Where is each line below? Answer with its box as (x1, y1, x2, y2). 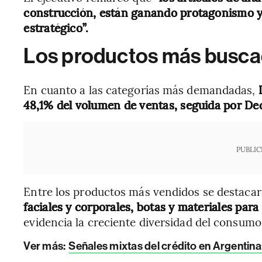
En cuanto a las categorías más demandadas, (23, 81, 256, 97)
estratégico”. (23, 19, 89, 35)
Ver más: (23, 239, 68, 253)
